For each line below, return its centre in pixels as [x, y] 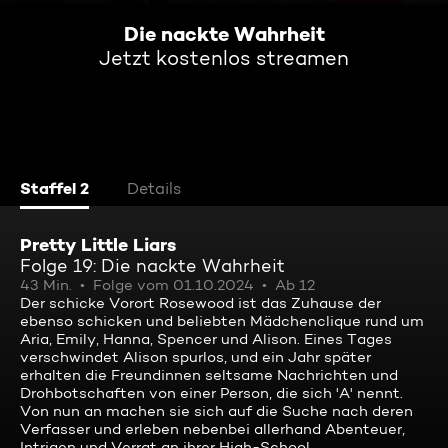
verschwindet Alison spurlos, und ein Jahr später [195, 357]
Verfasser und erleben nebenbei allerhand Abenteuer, [212, 429]
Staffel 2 [54, 188]
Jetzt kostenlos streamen [224, 58]
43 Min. [46, 285]
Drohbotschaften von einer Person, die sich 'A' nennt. [211, 393]
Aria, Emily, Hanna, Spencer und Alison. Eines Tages [206, 339]
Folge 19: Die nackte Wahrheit [152, 265]
